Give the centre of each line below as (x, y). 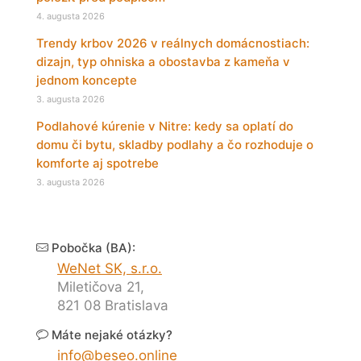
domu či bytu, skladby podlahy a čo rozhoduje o (175, 145)
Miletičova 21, (101, 287)
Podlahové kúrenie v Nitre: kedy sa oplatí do (165, 127)
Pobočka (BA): (92, 248)
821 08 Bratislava (113, 306)
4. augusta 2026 (71, 17)
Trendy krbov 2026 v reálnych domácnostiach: (173, 44)
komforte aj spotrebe (98, 164)
